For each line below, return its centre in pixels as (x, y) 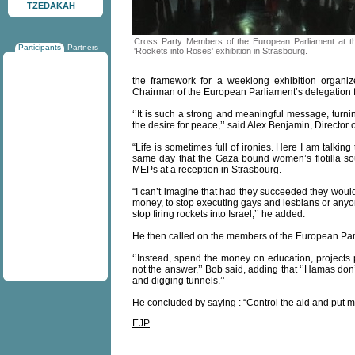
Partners (83, 47)
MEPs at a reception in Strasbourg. (207, 170)
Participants (40, 47)
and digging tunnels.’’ (179, 281)
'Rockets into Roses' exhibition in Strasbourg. (221, 51)
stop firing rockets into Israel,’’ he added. (219, 214)
